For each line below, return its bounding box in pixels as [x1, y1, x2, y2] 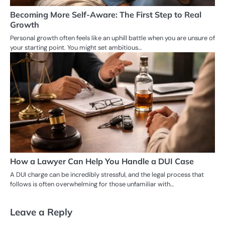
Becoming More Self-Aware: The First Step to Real [10, 9, 201, 20]
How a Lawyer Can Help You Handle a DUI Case [10, 156, 194, 166]
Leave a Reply [10, 205, 72, 218]
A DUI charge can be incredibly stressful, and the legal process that [10, 170, 204, 179]
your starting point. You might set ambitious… [10, 43, 142, 52]
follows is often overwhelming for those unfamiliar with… [10, 179, 174, 188]
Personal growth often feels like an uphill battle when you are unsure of [10, 33, 215, 42]
